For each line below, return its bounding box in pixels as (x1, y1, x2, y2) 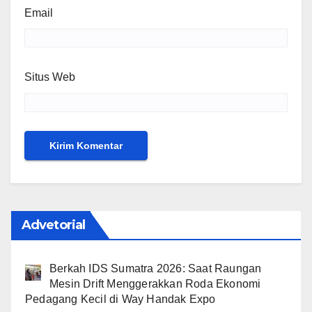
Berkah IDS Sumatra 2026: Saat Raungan (49, 263, 262, 275)
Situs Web (24, 71, 75, 84)
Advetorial (22, 217, 85, 233)
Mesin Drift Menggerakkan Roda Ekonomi (49, 278, 261, 290)
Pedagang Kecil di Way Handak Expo (25, 293, 216, 306)
